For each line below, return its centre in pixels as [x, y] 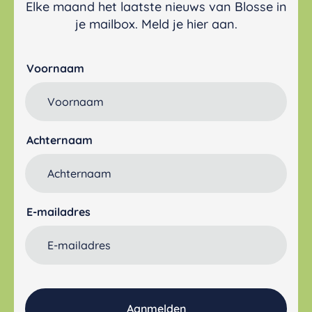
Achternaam [59, 140]
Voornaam [55, 68]
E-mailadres [58, 211]
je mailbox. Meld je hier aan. [156, 24]
